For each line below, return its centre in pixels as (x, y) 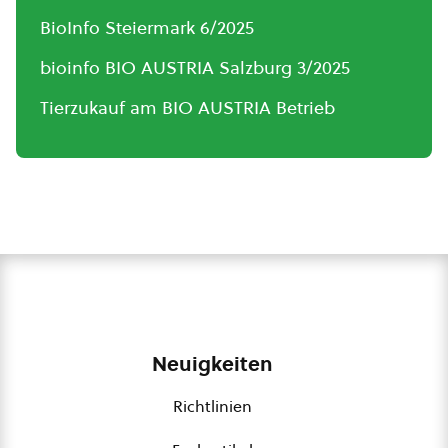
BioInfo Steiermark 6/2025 (147, 27)
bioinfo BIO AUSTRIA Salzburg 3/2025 (195, 67)
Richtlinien (212, 405)
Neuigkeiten (212, 363)
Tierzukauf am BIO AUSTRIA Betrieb (187, 107)
